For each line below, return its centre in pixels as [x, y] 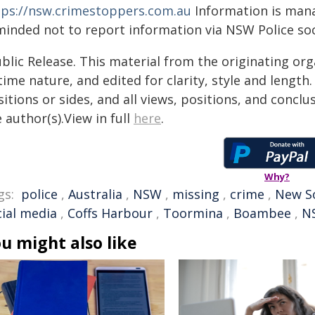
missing [196, 194]
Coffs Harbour [110, 213]
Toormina [193, 213]
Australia [95, 194]
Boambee [262, 213]
